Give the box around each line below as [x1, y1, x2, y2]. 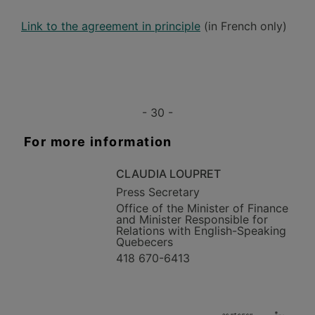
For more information [24, 134, 172, 149]
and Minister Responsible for [115, 212, 268, 226]
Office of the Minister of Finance [115, 201, 288, 215]
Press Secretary [115, 185, 200, 199]
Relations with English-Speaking [115, 224, 286, 238]
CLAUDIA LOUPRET [115, 167, 221, 181]
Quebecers [115, 235, 173, 249]
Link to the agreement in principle [21, 19, 200, 33]
